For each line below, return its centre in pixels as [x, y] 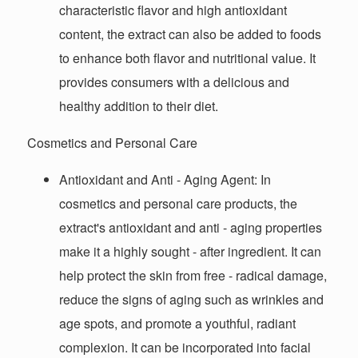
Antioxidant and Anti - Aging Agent [157, 180]
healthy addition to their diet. [139, 106]
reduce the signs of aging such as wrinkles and [192, 300]
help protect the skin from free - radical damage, [193, 276]
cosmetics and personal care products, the [179, 204]
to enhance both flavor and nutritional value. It [188, 58]
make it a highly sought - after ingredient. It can [191, 252]
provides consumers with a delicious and [175, 82]
